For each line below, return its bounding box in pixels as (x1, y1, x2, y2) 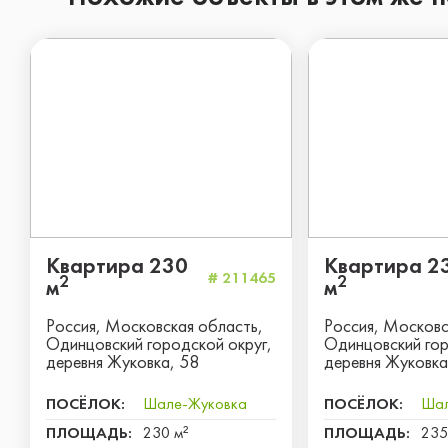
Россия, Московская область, (46, 319, 263, 336)
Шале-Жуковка (143, 397, 247, 413)
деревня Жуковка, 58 (46, 355, 199, 372)
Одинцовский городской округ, (46, 337, 272, 354)
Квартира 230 (46, 257, 188, 278)
